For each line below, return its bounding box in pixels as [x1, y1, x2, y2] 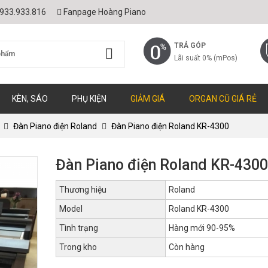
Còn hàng [168, 242, 205, 252]
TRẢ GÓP [174, 41, 206, 50]
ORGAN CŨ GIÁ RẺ [189, 94, 257, 103]
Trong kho [59, 242, 97, 252]
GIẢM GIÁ [130, 94, 165, 103]
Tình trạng [59, 223, 98, 233]
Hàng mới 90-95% [168, 223, 235, 233]
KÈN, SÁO [12, 94, 48, 103]
